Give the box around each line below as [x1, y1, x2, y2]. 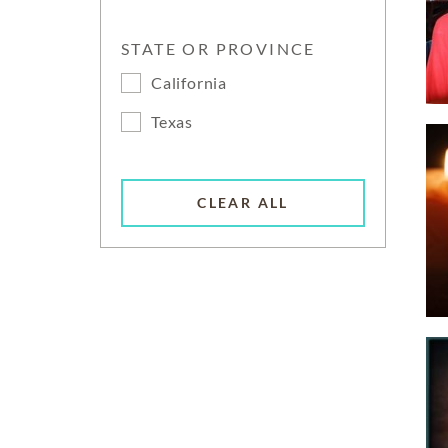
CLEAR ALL [197, 194, 289, 212]
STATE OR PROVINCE [121, 39, 316, 58]
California [151, 73, 227, 92]
